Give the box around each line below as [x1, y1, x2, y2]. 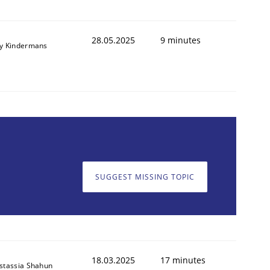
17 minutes [160, 254, 206, 266]
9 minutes [160, 34, 201, 46]
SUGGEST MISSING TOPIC [95, 172, 195, 183]
